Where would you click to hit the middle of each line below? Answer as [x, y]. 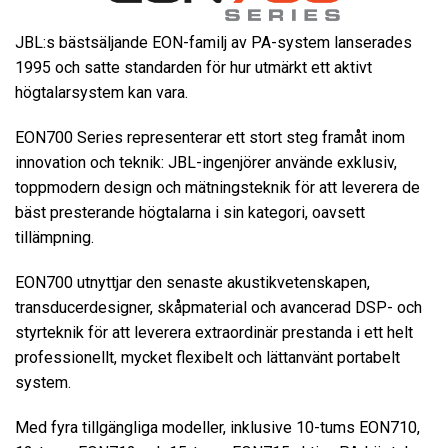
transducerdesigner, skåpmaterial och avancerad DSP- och [218, 308]
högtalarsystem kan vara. [101, 93]
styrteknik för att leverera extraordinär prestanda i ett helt [214, 333]
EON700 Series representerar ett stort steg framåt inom [210, 138]
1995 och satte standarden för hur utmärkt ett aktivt [193, 68]
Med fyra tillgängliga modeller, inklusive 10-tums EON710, [217, 428]
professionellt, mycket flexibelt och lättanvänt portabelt [207, 358]
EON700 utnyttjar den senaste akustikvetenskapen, [192, 283]
